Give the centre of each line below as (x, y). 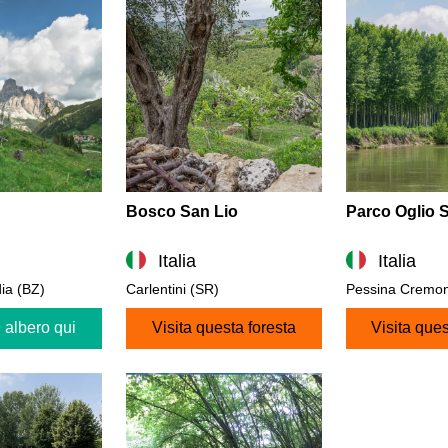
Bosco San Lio (182, 212)
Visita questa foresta (223, 328)
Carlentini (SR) (173, 289)
